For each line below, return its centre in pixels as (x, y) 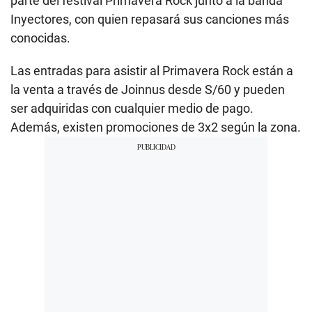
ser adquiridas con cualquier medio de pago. (132, 109)
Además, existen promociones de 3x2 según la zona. (156, 127)
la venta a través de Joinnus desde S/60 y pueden (148, 90)
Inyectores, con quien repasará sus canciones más (150, 19)
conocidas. (40, 38)
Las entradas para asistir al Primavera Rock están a (152, 71)
